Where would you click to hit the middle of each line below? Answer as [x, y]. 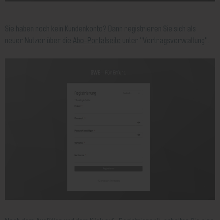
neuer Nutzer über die [39, 41]
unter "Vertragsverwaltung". [165, 41]
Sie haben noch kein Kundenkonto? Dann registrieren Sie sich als [101, 29]
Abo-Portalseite [97, 41]
